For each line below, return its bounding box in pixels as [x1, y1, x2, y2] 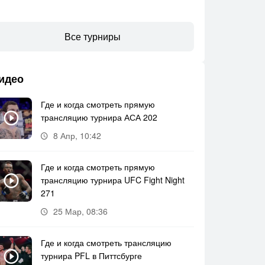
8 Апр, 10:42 [53, 130, 101, 141]
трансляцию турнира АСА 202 [41, 111, 157, 123]
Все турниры [64, 30, 121, 43]
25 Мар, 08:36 [53, 205, 108, 217]
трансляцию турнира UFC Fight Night [41, 174, 185, 186]
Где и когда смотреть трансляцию [41, 237, 172, 248]
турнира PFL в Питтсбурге [41, 250, 142, 261]
